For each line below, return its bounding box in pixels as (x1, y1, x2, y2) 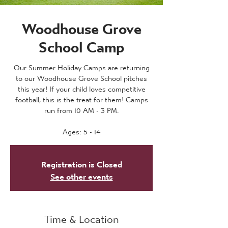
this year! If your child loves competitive (17, 78, 146, 95)
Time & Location (44, 204, 119, 227)
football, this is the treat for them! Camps (15, 89, 148, 105)
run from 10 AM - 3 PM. (44, 100, 119, 116)
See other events (50, 165, 113, 183)
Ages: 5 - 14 (63, 121, 100, 137)
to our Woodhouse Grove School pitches (16, 68, 147, 84)
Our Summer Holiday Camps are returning (13, 57, 150, 73)
